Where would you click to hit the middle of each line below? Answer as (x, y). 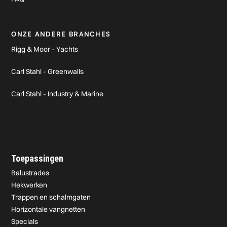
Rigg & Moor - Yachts (45, 49)
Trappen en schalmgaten (51, 197)
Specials (25, 221)
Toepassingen (37, 158)
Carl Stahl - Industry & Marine (58, 94)
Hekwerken (29, 185)
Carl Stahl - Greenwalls (48, 71)
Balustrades (30, 173)
